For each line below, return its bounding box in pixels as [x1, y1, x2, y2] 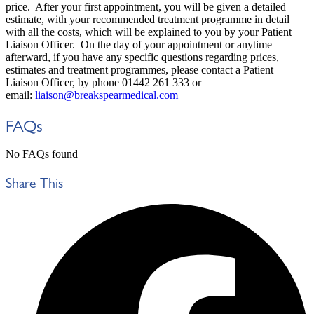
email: [6, 88, 35, 101]
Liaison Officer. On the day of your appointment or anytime [6, 38, 272, 50]
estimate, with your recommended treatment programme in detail [6, 13, 289, 25]
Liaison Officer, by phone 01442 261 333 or [6, 76, 201, 88]
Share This [6, 171, 63, 192]
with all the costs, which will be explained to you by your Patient [6, 25, 292, 38]
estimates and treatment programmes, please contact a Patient [6, 63, 273, 76]
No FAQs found [6, 147, 78, 160]
